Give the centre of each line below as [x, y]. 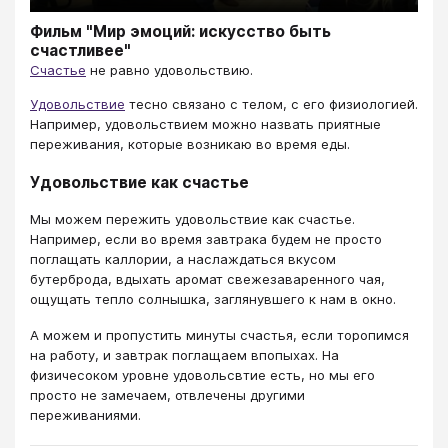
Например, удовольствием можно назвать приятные [205, 124]
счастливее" [80, 50]
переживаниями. [85, 415]
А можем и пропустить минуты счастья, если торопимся [219, 335]
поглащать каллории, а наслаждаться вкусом [183, 258]
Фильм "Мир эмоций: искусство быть [180, 31]
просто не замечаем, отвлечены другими [167, 395]
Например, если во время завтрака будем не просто [206, 238]
